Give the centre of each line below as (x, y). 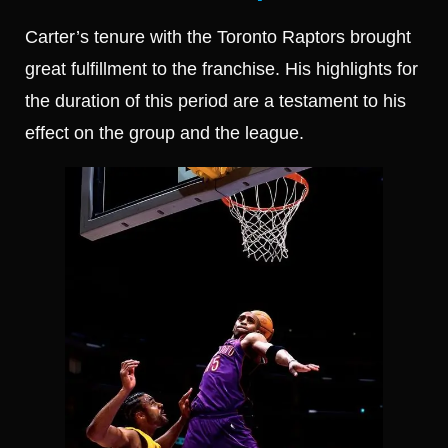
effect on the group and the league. (164, 132)
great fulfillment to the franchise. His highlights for (221, 68)
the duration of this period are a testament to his (215, 100)
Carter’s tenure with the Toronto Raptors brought (218, 36)
